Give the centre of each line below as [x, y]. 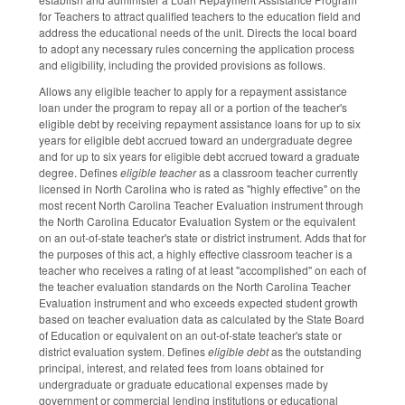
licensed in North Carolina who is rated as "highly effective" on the [200, 189]
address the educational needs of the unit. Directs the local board [198, 33]
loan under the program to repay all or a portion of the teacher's [193, 108]
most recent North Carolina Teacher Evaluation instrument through [201, 205]
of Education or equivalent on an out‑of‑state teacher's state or [190, 335]
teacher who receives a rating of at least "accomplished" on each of [202, 270]
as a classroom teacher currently [277, 173]
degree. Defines [80, 173]
